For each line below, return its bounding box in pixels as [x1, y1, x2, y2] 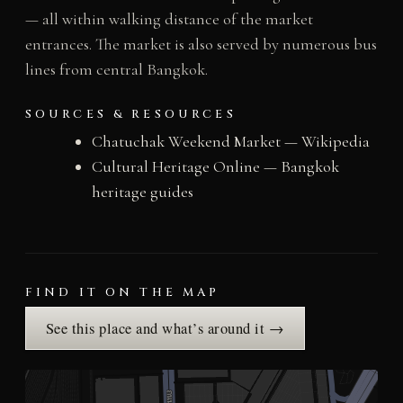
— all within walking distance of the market [24, 9, 313, 30]
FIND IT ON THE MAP [24, 283, 220, 300]
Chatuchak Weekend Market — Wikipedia [91, 130, 370, 151]
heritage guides [91, 181, 193, 201]
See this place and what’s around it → [45, 318, 285, 338]
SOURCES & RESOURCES [24, 105, 237, 122]
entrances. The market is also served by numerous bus [24, 34, 377, 55]
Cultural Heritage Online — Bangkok [91, 156, 339, 176]
